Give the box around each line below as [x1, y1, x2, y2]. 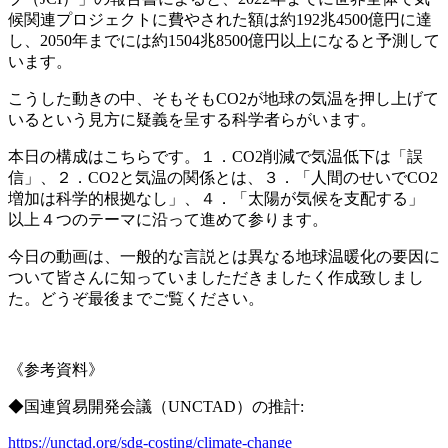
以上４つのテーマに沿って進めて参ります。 [8, 210, 328, 228]
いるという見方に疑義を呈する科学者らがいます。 [8, 110, 376, 128]
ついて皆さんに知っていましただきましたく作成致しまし [8, 268, 424, 286]
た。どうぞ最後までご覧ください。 [8, 289, 264, 307]
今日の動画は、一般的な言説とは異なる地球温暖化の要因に [8, 247, 440, 265]
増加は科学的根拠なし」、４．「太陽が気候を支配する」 [8, 189, 440, 207]
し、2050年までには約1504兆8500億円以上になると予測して [8, 31, 440, 49]
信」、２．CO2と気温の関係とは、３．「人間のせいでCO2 [8, 168, 438, 186]
